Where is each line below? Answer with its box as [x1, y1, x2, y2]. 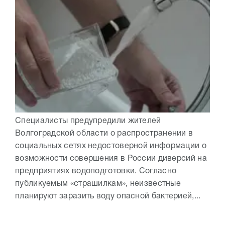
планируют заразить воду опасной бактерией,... [15, 193, 201, 200]
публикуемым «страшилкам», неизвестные [15, 180, 181, 188]
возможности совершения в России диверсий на [15, 155, 207, 163]
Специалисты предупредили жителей [15, 118, 161, 125]
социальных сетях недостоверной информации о [15, 143, 206, 150]
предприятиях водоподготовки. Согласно [15, 168, 177, 175]
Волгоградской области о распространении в [15, 130, 193, 138]
